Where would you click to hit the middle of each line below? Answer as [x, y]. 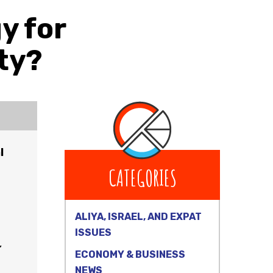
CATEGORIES [142, 178]
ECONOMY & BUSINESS [130, 254]
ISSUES [93, 232]
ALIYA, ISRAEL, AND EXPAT [138, 217]
